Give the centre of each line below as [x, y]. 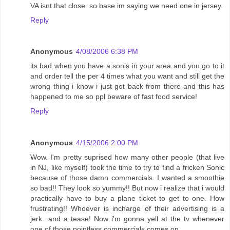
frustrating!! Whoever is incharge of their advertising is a [127, 209]
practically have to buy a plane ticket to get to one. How [127, 198]
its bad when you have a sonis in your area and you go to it [127, 66]
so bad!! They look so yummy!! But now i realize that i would [127, 188]
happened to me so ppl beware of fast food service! [114, 97]
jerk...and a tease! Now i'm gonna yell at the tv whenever [127, 219]
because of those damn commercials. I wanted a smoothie [127, 178]
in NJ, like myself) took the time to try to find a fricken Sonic [127, 168]
